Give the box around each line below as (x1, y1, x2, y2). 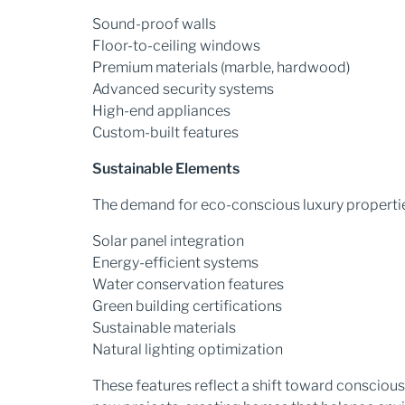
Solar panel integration (92, 232, 244, 250)
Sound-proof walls (92, 15, 216, 33)
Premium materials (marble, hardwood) (92, 59, 350, 76)
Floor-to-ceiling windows (92, 37, 260, 54)
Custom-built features (92, 124, 239, 141)
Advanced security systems (92, 80, 274, 98)
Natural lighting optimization (92, 341, 283, 358)
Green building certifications (92, 297, 282, 315)
